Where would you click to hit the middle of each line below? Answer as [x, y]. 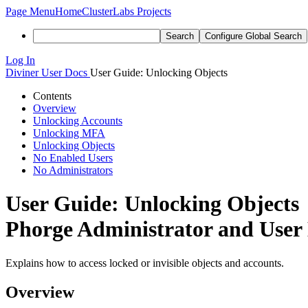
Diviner [22, 73]
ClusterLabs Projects [126, 11]
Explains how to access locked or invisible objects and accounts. [145, 263]
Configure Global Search [253, 36]
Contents [52, 96]
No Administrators [73, 170]
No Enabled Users [73, 158]
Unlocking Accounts [78, 121]
